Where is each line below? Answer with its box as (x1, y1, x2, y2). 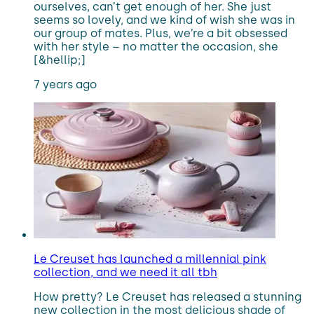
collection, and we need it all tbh (34, 266, 217, 279)
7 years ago (34, 78, 97, 91)
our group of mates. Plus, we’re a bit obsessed (34, 27, 287, 40)
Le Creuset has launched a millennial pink (34, 252, 266, 266)
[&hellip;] (34, 53, 86, 67)
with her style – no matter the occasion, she (34, 40, 278, 53)
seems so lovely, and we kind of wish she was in (34, 13, 295, 27)
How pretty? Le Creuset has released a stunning (34, 290, 301, 303)
